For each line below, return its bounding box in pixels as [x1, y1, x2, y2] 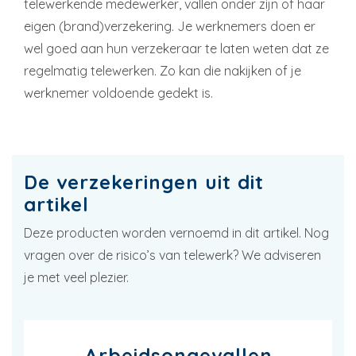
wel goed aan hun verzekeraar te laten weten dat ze [24, 40, 329, 56]
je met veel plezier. [24, 269, 132, 285]
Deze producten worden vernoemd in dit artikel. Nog [24, 224, 329, 241]
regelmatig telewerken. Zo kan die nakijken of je [24, 62, 301, 79]
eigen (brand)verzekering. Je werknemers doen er [24, 17, 315, 34]
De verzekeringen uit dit [24, 169, 264, 194]
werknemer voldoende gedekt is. [24, 84, 213, 101]
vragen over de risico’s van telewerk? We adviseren [24, 246, 321, 263]
